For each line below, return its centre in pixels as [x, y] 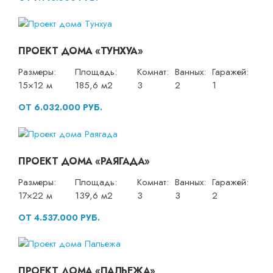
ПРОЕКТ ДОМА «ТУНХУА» [80, 51]
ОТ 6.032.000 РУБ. [60, 108]
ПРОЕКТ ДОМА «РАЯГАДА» [84, 161]
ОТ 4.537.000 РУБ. [59, 217]
